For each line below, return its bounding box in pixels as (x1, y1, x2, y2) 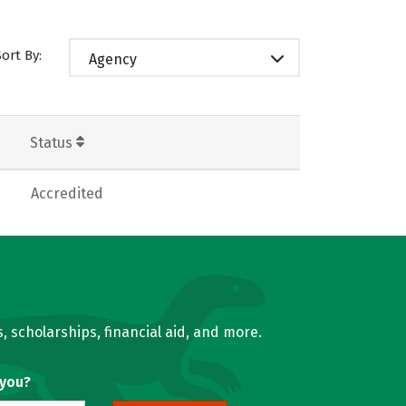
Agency (89, 50, 137, 68)
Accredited (31, 184, 103, 202)
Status (30, 133, 76, 151)
